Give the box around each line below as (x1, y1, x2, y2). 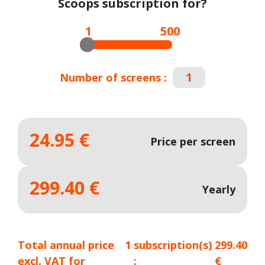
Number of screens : (60, 70, 167, 85)
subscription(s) (134, 238, 212, 252)
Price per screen (150, 134, 236, 148)
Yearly (202, 182, 236, 196)
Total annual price (17, 238, 114, 252)
